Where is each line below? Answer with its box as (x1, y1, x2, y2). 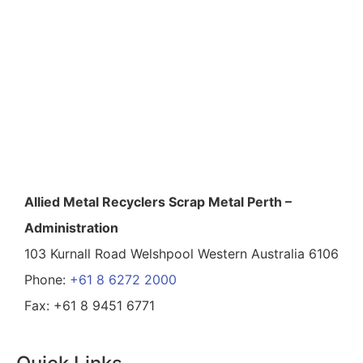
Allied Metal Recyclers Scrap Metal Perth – (24, 193, 292, 210)
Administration (24, 219, 118, 236)
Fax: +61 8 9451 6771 (24, 297, 155, 314)
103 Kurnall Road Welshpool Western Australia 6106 (24, 245, 339, 262)
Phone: (24, 271, 70, 288)
